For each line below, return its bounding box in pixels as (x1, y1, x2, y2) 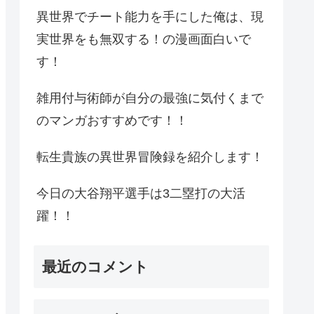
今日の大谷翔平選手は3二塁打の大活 (36, 186, 245, 200)
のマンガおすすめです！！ (36, 113, 188, 128)
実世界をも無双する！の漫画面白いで (36, 32, 251, 46)
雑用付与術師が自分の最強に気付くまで (36, 90, 264, 105)
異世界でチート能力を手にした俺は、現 (36, 9, 264, 24)
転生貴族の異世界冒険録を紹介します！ (36, 149, 264, 164)
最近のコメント (42, 258, 149, 275)
